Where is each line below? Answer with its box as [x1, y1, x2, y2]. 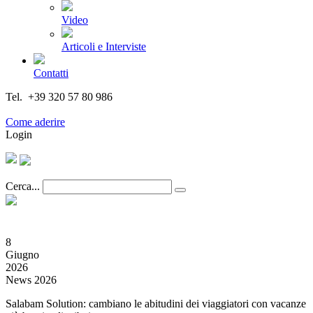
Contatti [34, 67, 68, 79]
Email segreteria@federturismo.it [6, 103, 153, 115]
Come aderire [6, 116, 65, 128]
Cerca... [6, 180, 40, 192]
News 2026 [6, 274, 57, 286]
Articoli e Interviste [61, 41, 146, 52]
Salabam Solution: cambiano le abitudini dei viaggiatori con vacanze [6, 298, 306, 310]
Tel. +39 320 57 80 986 [6, 91, 112, 103]
